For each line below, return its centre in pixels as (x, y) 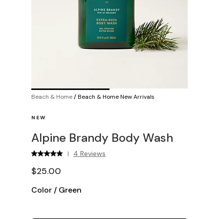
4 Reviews (90, 153)
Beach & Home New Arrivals (116, 97)
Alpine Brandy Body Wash (102, 138)
